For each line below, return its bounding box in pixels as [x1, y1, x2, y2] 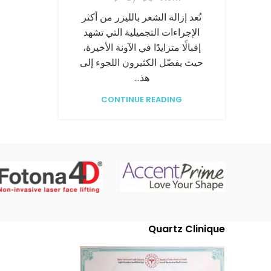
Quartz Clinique [148, 222, 225, 237]
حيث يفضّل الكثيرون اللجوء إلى [80, 56, 204, 70]
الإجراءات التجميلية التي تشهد [83, 25, 200, 39]
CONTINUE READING [101, 94, 183, 105]
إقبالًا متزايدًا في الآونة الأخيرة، [82, 41, 201, 54]
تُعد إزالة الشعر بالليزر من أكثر [82, 10, 202, 24]
